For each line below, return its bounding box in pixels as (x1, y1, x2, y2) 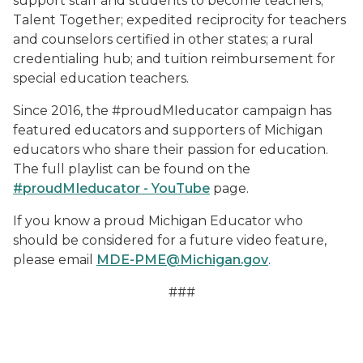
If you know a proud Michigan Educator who (13, 213, 303, 228)
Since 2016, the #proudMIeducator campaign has (13, 103, 331, 118)
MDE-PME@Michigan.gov (96, 252, 268, 267)
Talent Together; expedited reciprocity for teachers (13, 12, 346, 28)
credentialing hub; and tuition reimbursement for (13, 51, 335, 66)
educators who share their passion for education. (13, 142, 328, 157)
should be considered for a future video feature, (13, 233, 327, 248)
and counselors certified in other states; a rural (13, 32, 314, 47)
